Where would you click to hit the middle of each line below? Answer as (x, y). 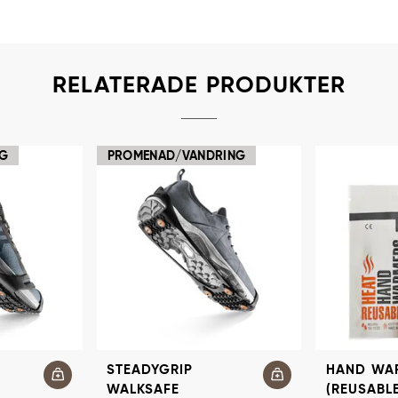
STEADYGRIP (150, 370)
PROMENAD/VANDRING (176, 156)
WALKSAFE (143, 389)
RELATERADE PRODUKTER (199, 86)
